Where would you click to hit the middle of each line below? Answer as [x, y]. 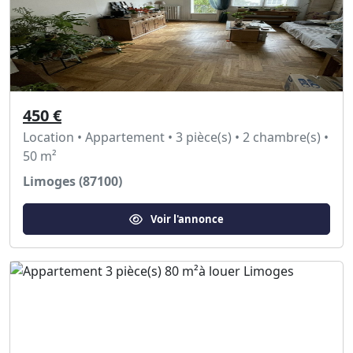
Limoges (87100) [72, 181]
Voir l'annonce [187, 219]
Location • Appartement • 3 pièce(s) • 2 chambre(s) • [176, 137]
